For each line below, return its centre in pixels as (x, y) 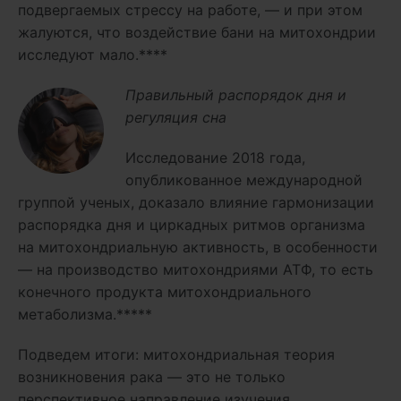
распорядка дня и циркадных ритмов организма (192, 224)
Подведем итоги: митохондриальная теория (176, 354)
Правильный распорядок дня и (236, 94)
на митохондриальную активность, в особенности (198, 247)
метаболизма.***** (85, 314)
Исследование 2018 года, (215, 157)
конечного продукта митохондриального (165, 291)
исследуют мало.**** (93, 54)
